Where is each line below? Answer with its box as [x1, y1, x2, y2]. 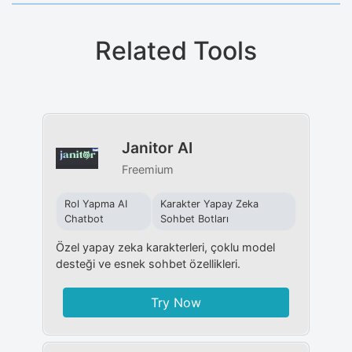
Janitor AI [121, 137, 192, 157]
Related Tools [95, 35, 257, 66]
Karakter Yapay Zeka [160, 197, 259, 210]
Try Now [150, 294, 201, 310]
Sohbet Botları [160, 212, 229, 225]
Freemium [121, 162, 174, 176]
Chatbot [64, 212, 104, 225]
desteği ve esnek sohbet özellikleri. [55, 256, 240, 270]
